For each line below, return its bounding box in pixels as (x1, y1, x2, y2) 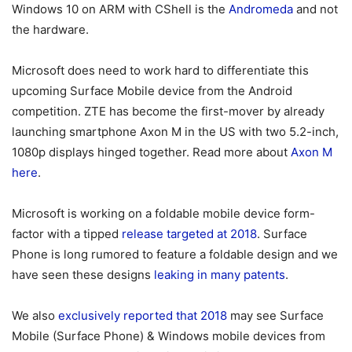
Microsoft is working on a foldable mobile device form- (12, 205, 315, 221)
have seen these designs (12, 266, 154, 282)
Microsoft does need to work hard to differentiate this (12, 62, 309, 78)
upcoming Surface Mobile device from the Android (12, 82, 292, 98)
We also (12, 307, 58, 323)
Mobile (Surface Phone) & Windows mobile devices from (12, 328, 325, 343)
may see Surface (227, 307, 324, 323)
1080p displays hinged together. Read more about (12, 144, 291, 159)
